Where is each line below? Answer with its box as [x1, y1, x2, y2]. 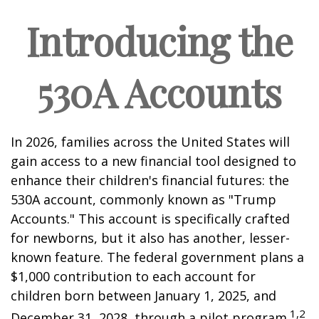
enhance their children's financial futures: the [11, 172, 289, 189]
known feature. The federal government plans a [11, 249, 304, 266]
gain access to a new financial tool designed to [11, 152, 296, 169]
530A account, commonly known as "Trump [11, 191, 276, 208]
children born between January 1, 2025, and [11, 287, 276, 304]
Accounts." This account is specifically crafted [11, 210, 290, 227]
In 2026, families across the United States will [11, 133, 290, 150]
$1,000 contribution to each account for [11, 268, 256, 285]
